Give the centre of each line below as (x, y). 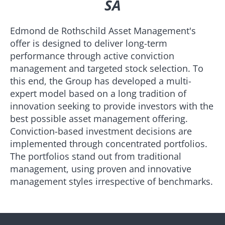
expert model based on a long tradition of (98, 93)
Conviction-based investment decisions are (101, 131)
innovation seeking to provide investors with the (112, 106)
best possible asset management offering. (99, 119)
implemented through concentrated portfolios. (109, 144)
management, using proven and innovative (101, 169)
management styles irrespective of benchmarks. (111, 181)
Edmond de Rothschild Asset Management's (103, 31)
